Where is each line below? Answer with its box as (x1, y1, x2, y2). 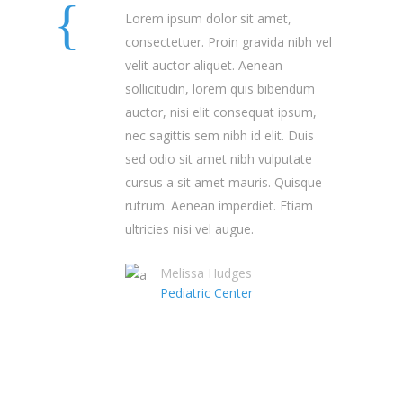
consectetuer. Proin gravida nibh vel (125, 32, 332, 50)
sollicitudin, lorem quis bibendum (125, 79, 315, 97)
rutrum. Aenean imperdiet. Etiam (125, 196, 313, 214)
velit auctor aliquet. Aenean (125, 56, 282, 74)
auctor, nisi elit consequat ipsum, (125, 103, 317, 121)
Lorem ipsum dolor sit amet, (125, 9, 291, 27)
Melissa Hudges (160, 264, 252, 282)
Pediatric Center (160, 283, 253, 301)
